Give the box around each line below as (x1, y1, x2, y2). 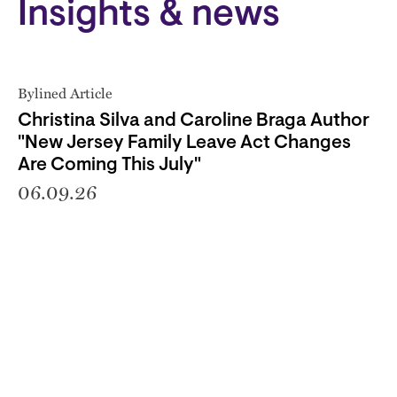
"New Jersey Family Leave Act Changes (18, 133, 351, 152)
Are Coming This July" (18, 155, 201, 175)
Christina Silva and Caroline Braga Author (18, 111, 370, 130)
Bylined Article (18, 82, 113, 103)
